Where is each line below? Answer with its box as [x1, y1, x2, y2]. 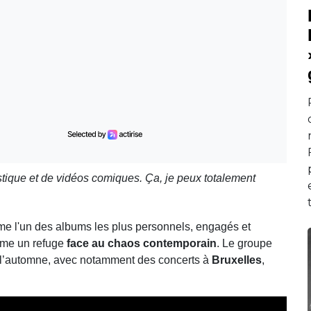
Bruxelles [212, 253, 262, 266]
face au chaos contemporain [67, 237, 217, 249]
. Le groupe [217, 237, 272, 249]
